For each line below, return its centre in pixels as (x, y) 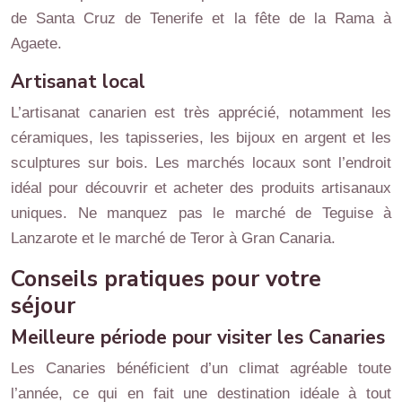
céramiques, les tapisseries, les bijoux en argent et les (201, 137)
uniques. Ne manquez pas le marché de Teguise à (201, 213)
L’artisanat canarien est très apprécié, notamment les (201, 112)
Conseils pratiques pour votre (166, 279)
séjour (43, 306)
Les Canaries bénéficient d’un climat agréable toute (201, 368)
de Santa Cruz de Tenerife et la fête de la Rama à (201, 18)
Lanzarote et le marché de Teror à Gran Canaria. (173, 238)
